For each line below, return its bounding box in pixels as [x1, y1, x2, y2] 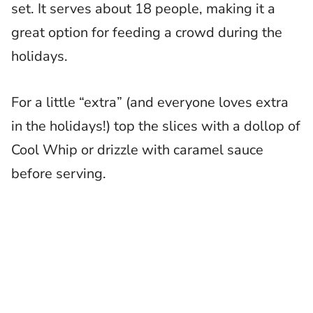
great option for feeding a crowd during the [11, 23, 282, 43]
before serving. [11, 164, 106, 184]
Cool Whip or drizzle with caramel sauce [11, 140, 263, 160]
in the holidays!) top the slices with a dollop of [11, 117, 300, 136]
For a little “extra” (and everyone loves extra [11, 93, 289, 112]
